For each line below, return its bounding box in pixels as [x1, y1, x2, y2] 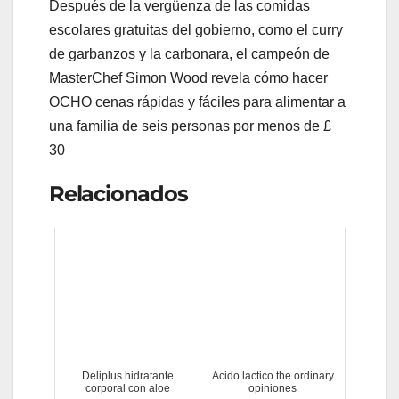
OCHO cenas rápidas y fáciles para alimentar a [49, 94, 346, 110]
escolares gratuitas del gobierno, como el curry [49, 22, 343, 38]
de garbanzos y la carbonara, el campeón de [49, 46, 330, 62]
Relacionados [49, 181, 188, 208]
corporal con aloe [85, 381, 170, 395]
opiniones [248, 381, 297, 395]
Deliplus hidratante [81, 369, 174, 382]
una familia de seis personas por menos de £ [49, 118, 331, 134]
